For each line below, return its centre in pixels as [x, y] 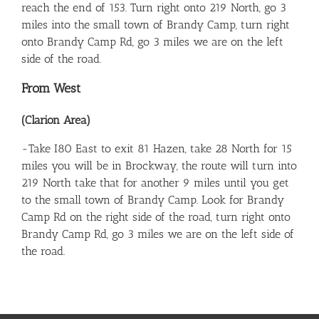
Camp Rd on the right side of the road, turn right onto [156, 217]
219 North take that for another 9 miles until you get [155, 183]
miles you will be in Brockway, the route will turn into [159, 166]
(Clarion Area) [56, 120]
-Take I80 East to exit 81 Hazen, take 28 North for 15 [157, 149]
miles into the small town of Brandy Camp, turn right [156, 24]
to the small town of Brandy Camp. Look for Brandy [153, 200]
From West [51, 88]
